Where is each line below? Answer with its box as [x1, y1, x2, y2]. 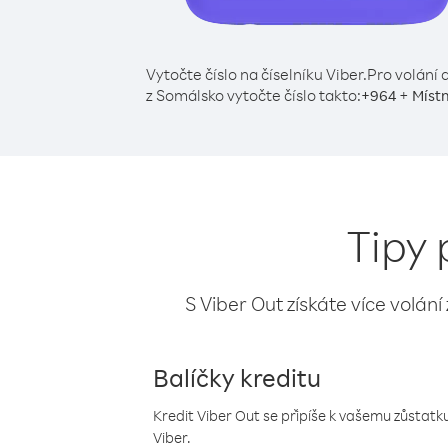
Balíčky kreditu [153, 361, 321, 393]
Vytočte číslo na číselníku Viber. [145, 64, 367, 84]
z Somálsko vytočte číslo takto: [145, 85, 361, 105]
